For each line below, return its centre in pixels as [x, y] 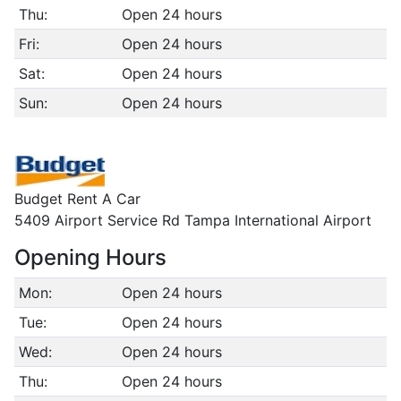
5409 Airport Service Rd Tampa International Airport [193, 220]
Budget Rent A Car [77, 199]
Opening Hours [90, 257]
